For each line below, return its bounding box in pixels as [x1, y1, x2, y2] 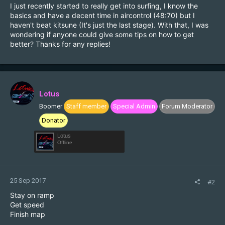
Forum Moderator [162, 102, 212, 110]
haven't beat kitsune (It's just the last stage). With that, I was [10, 21, 208, 29]
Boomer [39, 102, 62, 110]
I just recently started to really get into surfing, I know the [10, 2, 198, 10]
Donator [42, 117, 65, 124]
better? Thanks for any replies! [10, 40, 110, 48]
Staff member [66, 102, 106, 110]
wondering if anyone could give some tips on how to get [10, 30, 194, 39]
